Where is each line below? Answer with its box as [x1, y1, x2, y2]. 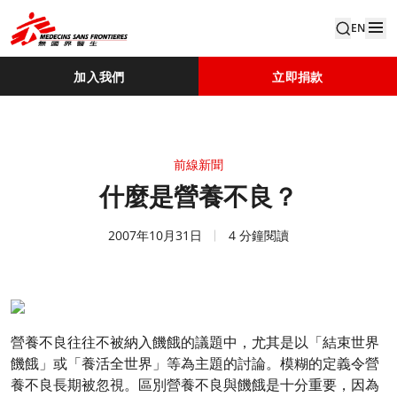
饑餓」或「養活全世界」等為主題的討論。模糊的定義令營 [11, 354, 379, 373]
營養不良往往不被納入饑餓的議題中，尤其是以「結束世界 [11, 332, 379, 352]
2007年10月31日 [108, 227, 202, 244]
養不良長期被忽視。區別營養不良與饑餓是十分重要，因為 [11, 375, 379, 394]
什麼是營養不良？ [99, 183, 298, 212]
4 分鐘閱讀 [229, 227, 289, 244]
